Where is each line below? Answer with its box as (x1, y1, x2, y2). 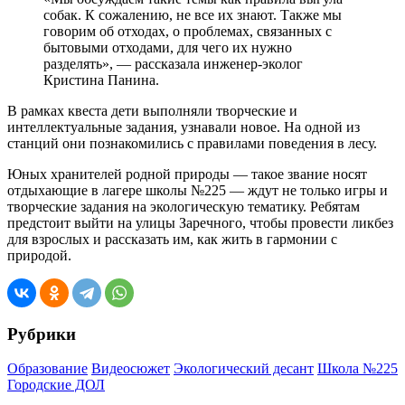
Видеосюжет (91, 361, 170, 377)
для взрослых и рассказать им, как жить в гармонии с (7, 231, 337, 247)
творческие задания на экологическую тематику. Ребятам (7, 198, 360, 214)
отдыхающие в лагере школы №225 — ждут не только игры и (7, 182, 388, 198)
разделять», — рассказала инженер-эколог (43, 55, 303, 71)
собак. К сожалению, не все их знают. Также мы (43, 6, 342, 23)
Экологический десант (174, 361, 314, 377)
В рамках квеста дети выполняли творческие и (7, 102, 297, 118)
